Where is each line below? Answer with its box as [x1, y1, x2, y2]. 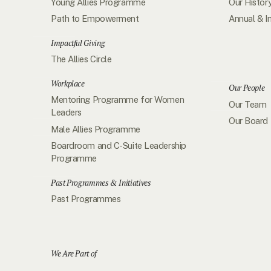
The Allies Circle [51, 54, 112, 65]
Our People [229, 82, 265, 94]
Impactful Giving [51, 38, 105, 49]
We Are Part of [51, 247, 97, 259]
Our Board [229, 115, 269, 126]
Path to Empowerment [51, 13, 139, 24]
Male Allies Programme [51, 123, 140, 134]
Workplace [51, 78, 85, 90]
